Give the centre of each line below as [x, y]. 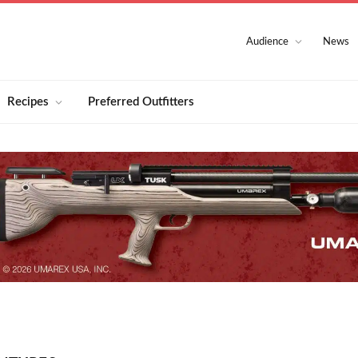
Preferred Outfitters [141, 101]
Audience [268, 42]
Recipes [28, 101]
